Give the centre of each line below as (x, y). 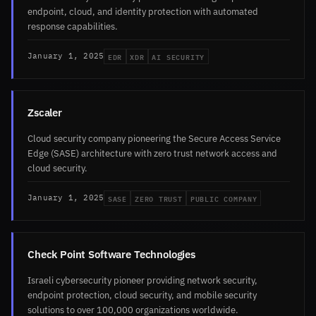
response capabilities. (73, 26)
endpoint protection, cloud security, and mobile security (142, 294)
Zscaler (45, 112)
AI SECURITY (178, 56)
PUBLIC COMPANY (224, 198)
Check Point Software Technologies (111, 254)
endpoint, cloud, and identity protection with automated (143, 11)
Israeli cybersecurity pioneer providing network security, (142, 280)
